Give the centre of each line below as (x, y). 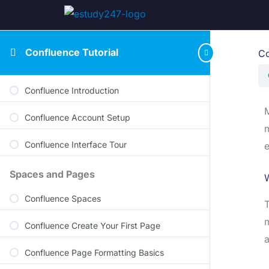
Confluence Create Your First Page (92, 225)
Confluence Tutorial (71, 52)
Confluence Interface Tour (76, 144)
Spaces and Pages (52, 174)
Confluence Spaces (63, 198)
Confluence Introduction (72, 90)
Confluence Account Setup (77, 117)
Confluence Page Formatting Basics (94, 252)
